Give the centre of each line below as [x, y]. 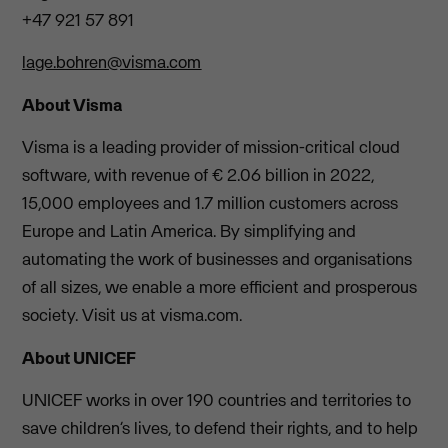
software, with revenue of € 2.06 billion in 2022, [198, 175]
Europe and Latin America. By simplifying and [189, 231]
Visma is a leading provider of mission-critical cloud [211, 147]
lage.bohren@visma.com [112, 62]
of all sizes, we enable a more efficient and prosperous [220, 287]
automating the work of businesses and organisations [217, 259]
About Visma [72, 104]
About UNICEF [79, 357]
